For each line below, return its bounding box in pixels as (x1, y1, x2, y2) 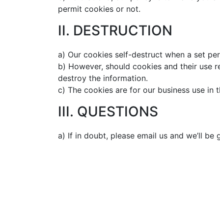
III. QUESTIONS (58, 103, 158, 120)
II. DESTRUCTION (58, 22, 172, 39)
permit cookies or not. (58, 4, 140, 14)
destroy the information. (58, 73, 148, 83)
